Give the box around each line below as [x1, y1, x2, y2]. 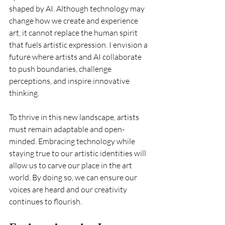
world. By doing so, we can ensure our [9, 172, 139, 183]
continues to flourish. [9, 196, 82, 207]
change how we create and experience [9, 16, 140, 26]
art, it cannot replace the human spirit [9, 28, 139, 38]
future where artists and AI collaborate [9, 52, 143, 62]
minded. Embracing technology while [9, 136, 137, 147]
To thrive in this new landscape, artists [9, 112, 141, 123]
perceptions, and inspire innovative [9, 76, 131, 86]
